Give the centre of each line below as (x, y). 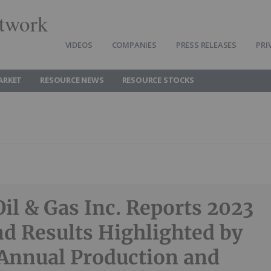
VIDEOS (79, 45)
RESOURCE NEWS (72, 80)
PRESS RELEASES (206, 45)
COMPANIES (134, 45)
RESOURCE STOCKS (158, 80)
